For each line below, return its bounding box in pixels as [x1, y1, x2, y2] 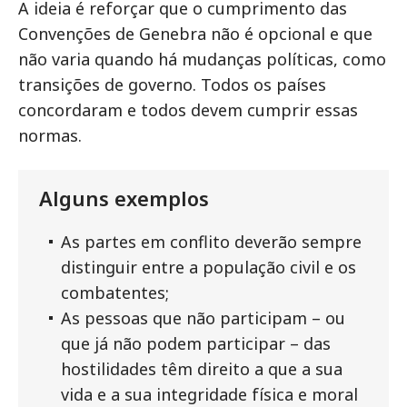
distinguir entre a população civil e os [61, 255, 356, 278]
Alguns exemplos [39, 184, 209, 212]
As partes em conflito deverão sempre [61, 230, 362, 253]
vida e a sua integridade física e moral [61, 382, 358, 405]
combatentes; [61, 281, 174, 303]
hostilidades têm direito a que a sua [61, 357, 342, 380]
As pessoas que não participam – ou [61, 306, 345, 329]
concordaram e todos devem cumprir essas [18, 98, 358, 121]
